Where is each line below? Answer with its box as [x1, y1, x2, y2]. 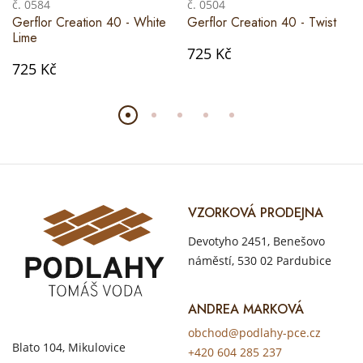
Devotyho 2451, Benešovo [188, 233, 325, 249]
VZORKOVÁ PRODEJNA [188, 203, 323, 222]
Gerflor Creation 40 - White [12, 12, 166, 32]
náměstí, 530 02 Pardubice [188, 252, 331, 268]
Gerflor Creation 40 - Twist [187, 12, 336, 32]
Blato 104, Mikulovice [12, 339, 126, 355]
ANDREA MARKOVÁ [188, 299, 304, 318]
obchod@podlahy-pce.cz [188, 324, 321, 340]
